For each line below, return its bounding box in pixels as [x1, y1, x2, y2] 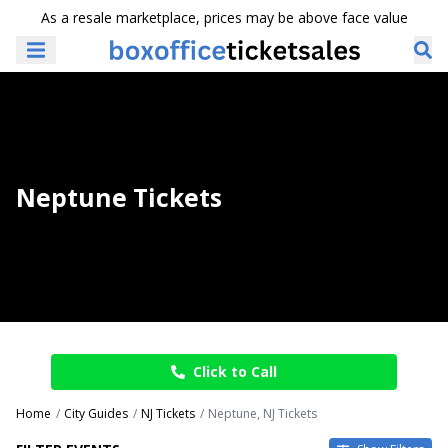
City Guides [64, 405, 128, 422]
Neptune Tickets [16, 180, 222, 214]
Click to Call [193, 362, 277, 381]
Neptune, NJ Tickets [208, 405, 317, 422]
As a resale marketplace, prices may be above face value [40, 8, 408, 27]
